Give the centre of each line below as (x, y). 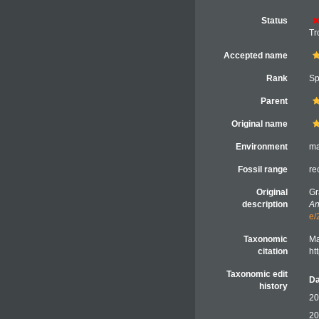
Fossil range (262, 169)
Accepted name (255, 56)
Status (274, 21)
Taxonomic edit (257, 274)
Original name (259, 124)
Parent (274, 101)
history (273, 286)
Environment (261, 147)
